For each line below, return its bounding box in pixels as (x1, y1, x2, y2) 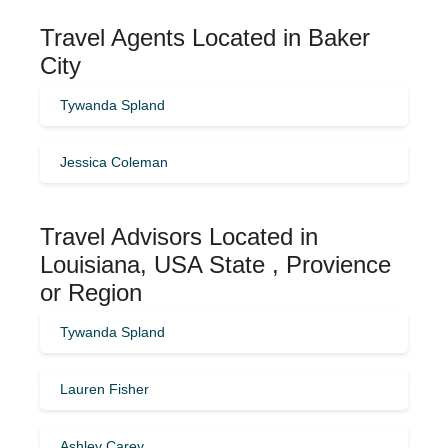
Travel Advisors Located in (40, 222, 318, 250)
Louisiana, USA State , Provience (40, 250, 391, 278)
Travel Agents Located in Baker (40, 23, 370, 51)
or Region (40, 278, 142, 306)
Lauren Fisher (60, 380, 149, 397)
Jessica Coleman (60, 153, 168, 170)
